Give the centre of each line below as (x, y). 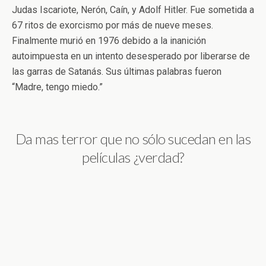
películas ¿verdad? (133, 157)
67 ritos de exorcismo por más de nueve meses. (113, 25)
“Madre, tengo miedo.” (57, 87)
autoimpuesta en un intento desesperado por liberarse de (131, 56)
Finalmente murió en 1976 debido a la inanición (109, 40)
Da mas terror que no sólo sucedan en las (133, 138)
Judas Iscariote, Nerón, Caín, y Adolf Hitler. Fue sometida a (133, 9)
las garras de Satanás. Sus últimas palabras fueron (117, 71)
